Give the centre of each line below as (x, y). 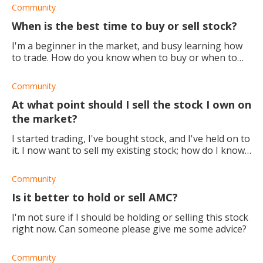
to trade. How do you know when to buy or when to (124, 57)
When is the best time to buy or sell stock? (124, 26)
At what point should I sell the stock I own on (131, 104)
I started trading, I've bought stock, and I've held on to (131, 138)
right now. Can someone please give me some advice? (153, 229)
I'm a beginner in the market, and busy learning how (127, 45)
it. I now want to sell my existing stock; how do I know (128, 150)
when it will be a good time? (72, 162)
